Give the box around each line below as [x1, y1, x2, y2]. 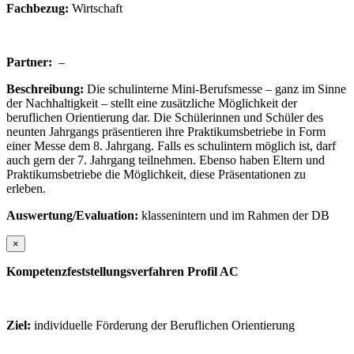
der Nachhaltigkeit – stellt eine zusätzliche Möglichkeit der [6, 96, 297, 110]
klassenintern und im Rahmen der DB [138, 208, 330, 222]
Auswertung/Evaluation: [6, 208, 138, 222]
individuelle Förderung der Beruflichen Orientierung [31, 318, 295, 332]
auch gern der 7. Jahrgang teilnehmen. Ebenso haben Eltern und [6, 153, 325, 167]
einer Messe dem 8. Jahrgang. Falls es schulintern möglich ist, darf [6, 138, 336, 153]
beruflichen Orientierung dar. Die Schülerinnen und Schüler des [6, 110, 323, 124]
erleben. [6, 181, 46, 195]
